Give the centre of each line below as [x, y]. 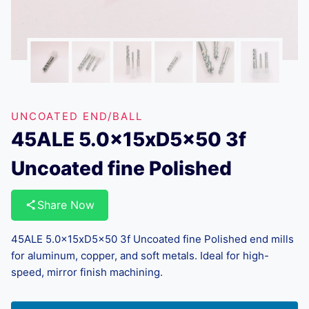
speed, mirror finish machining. [87, 272]
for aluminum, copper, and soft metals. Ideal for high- [140, 255]
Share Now [66, 205]
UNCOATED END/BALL [77, 116]
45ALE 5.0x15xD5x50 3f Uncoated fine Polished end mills [152, 239]
